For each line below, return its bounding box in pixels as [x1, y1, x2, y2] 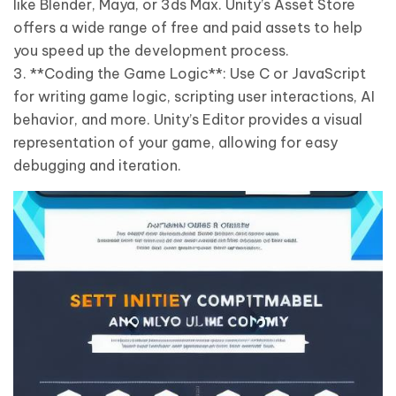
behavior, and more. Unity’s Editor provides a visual [13, 110, 362, 128]
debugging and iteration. [13, 156, 181, 174]
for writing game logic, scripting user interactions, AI [13, 88, 375, 105]
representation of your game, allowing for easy [13, 133, 338, 151]
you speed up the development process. [13, 42, 289, 59]
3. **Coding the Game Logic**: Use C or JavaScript [13, 65, 366, 82]
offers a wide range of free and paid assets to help [13, 19, 362, 36]
